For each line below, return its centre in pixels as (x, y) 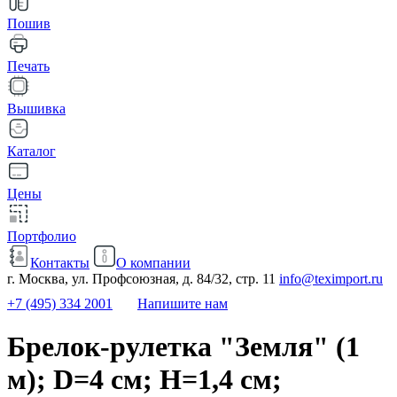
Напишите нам (183, 304)
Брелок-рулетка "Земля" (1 (183, 347)
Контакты (60, 263)
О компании (153, 263)
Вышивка (36, 109)
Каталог (31, 151)
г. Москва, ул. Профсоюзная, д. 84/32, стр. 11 (141, 279)
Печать (28, 66)
